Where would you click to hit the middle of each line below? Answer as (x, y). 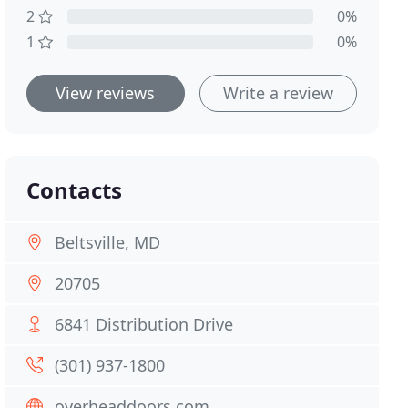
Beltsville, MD (108, 242)
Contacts (75, 190)
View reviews (106, 93)
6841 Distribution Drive (144, 324)
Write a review (278, 93)
